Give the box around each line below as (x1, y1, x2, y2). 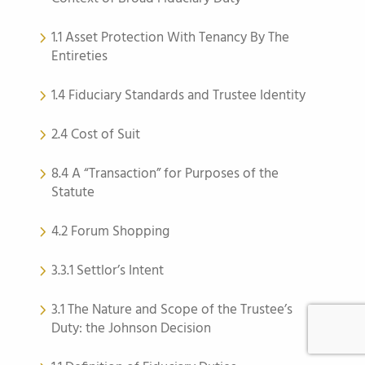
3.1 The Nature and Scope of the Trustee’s (51, 299, 292, 321)
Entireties (51, 46, 108, 68)
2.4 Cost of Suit (51, 124, 140, 146)
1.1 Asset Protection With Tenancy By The (51, 27, 289, 49)
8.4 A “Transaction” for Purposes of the (51, 163, 279, 185)
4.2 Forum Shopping (51, 221, 169, 243)
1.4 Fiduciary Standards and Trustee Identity (51, 85, 306, 107)
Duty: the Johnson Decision (51, 318, 211, 340)
